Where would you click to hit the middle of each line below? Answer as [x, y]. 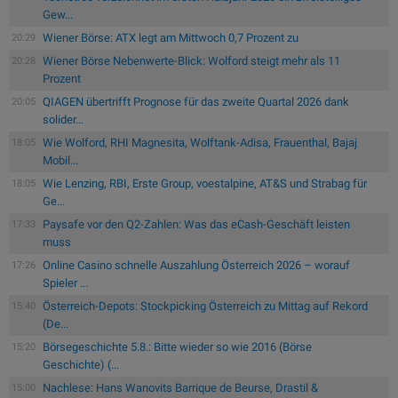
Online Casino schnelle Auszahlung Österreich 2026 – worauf [196, 265]
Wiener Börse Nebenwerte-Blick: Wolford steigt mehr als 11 [191, 60]
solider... [63, 119]
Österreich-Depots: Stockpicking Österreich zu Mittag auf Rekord [205, 306]
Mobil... [60, 160]
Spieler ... [65, 283]
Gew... [58, 14]
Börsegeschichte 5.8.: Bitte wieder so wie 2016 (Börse [177, 346]
